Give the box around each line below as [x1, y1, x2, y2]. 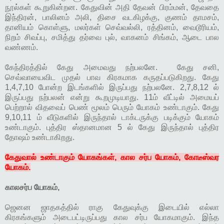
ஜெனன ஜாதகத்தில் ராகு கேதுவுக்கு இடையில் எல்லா [5, 203, 219, 212]
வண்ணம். [5, 43, 38, 52]
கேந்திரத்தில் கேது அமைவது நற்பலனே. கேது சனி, [5, 63, 219, 72]
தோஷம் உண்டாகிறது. [5, 133, 74, 142]
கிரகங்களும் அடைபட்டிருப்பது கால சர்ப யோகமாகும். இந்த [5, 213, 219, 222]
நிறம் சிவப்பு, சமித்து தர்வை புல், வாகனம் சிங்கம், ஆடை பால [5, 33, 219, 42]
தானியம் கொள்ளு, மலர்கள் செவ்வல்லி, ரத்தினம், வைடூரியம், [5, 23, 219, 32]
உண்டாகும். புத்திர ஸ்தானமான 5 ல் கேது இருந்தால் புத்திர [5, 123, 219, 132]
